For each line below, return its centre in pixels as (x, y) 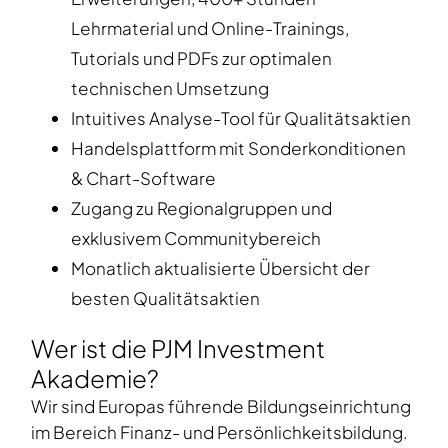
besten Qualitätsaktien (165, 298)
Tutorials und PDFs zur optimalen (201, 58)
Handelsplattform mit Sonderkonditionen (238, 148)
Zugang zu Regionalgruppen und (201, 208)
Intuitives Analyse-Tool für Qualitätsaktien (242, 118)
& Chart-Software (145, 178)
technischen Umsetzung (170, 88)
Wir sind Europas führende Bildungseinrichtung (221, 406)
